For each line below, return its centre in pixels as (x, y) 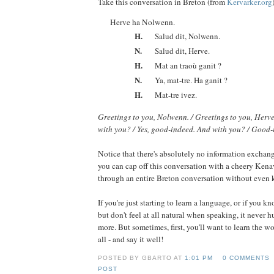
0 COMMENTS (246, 257)
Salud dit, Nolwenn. (187, 36)
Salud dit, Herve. (182, 51)
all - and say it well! (131, 239)
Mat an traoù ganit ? (188, 66)
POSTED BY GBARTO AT (142, 257)
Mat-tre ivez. (176, 95)
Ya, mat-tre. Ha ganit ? (191, 80)
